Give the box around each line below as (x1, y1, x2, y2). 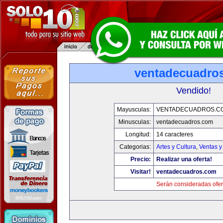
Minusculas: (118, 118, 151, 125)
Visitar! (130, 168, 151, 175)
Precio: (130, 156, 151, 163)
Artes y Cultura (156, 143, 196, 150)
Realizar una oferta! (156, 156, 212, 163)
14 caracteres (156, 131, 193, 138)
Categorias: (119, 143, 151, 150)
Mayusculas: (116, 106, 151, 113)
